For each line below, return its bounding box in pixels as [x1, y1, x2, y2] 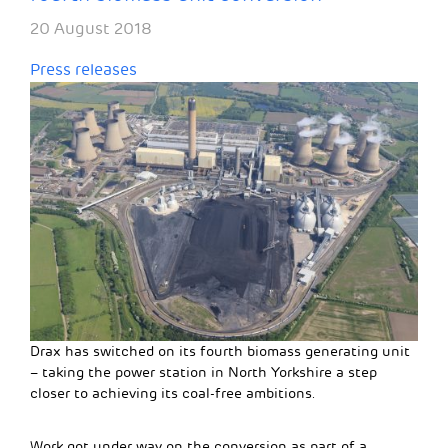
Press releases [30, 60, 137, 81]
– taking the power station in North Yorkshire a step [30, 363, 377, 381]
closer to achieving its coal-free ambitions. [30, 384, 316, 402]
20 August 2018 [30, 19, 152, 40]
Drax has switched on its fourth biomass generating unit [30, 342, 410, 360]
